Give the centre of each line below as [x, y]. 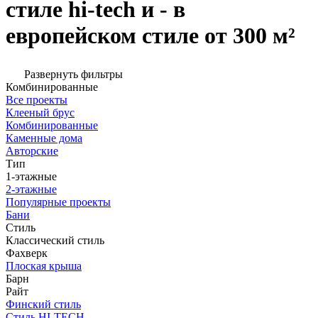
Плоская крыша [44, 266]
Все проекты [37, 100]
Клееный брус [40, 113]
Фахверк [27, 253]
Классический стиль [55, 241]
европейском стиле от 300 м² [150, 35]
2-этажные [31, 190]
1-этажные [31, 177]
